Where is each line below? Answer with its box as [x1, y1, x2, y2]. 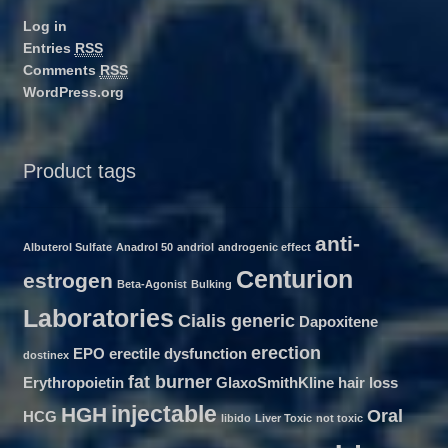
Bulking [190, 278, 232, 291]
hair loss [337, 374, 398, 392]
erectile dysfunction [108, 345, 247, 363]
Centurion [235, 266, 353, 294]
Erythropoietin [22, 374, 124, 392]
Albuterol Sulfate [22, 241, 112, 254]
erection [250, 342, 321, 364]
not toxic [315, 412, 363, 425]
